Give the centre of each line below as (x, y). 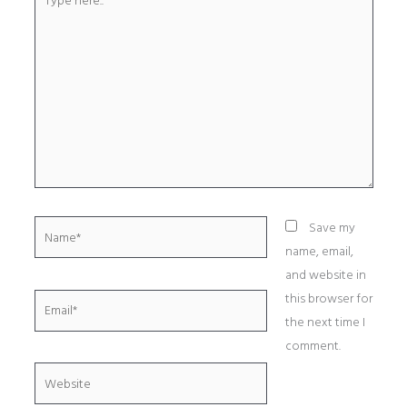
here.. (48, 13)
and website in (325, 275)
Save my (332, 228)
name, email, (319, 252)
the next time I (325, 323)
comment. (313, 346)
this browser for (328, 299)
